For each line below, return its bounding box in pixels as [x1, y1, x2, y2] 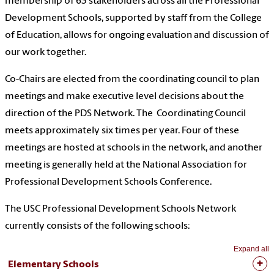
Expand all [234, 245, 269, 254]
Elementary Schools [8, 260, 98, 270]
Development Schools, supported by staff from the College [5, 13, 262, 24]
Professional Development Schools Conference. [5, 177, 212, 188]
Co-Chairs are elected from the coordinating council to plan [5, 75, 259, 85]
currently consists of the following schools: [5, 221, 190, 232]
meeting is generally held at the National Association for [5, 160, 247, 171]
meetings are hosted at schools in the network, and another [5, 143, 262, 154]
